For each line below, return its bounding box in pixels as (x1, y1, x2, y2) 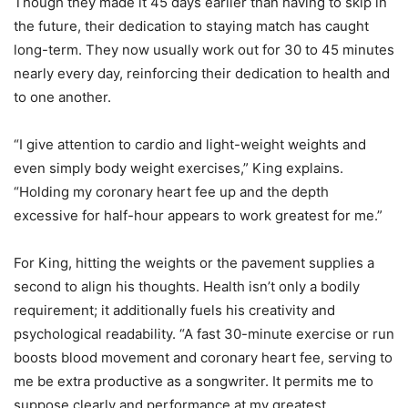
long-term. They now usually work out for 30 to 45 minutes (14, 40, 394, 58)
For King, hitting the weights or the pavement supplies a (14, 253, 374, 271)
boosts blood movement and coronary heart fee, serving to (14, 348, 393, 366)
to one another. (14, 87, 111, 106)
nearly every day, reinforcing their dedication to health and (14, 64, 390, 82)
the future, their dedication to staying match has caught (14, 16, 369, 35)
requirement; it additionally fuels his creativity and (14, 301, 335, 319)
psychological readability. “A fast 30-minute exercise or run (14, 324, 394, 342)
